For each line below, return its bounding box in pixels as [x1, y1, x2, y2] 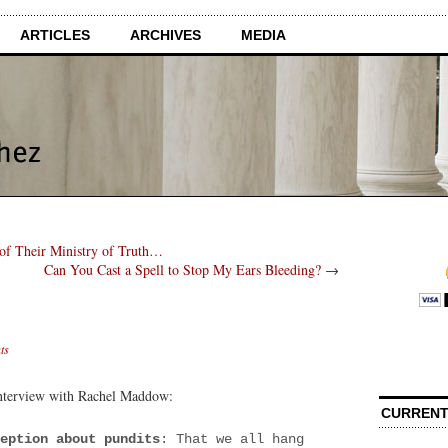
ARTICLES [20, 26, 90, 43]
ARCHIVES [130, 26, 201, 43]
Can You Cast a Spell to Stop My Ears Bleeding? [44, 259, 321, 279]
